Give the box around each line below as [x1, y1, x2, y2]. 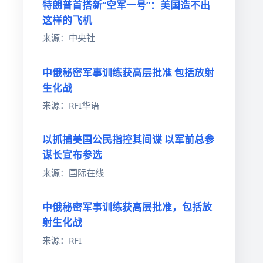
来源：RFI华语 [42, 99, 99, 112]
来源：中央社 [42, 32, 95, 44]
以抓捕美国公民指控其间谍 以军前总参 [42, 133, 214, 147]
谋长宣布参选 [42, 148, 102, 162]
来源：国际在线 [42, 166, 104, 178]
